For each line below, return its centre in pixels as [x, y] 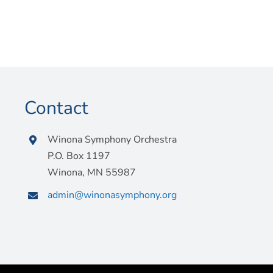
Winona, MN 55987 [92, 172]
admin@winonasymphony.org [112, 195]
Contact [56, 108]
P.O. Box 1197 [79, 156]
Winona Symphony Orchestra [112, 140]
